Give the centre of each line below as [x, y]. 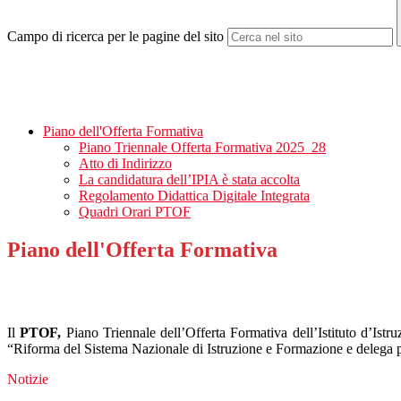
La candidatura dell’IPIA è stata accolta [189, 180]
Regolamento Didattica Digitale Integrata [194, 196]
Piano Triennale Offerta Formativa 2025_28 [202, 148]
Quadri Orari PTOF [135, 212]
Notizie [28, 380]
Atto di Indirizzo [125, 164]
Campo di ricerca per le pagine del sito [115, 37]
